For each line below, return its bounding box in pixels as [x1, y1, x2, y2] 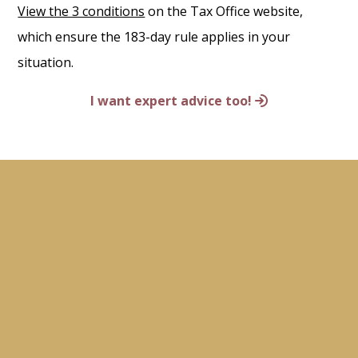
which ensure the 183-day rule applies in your [18, 28, 291, 46]
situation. [18, 54, 74, 72]
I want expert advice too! [89, 92, 252, 110]
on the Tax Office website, [145, 2, 304, 21]
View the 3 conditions [18, 2, 145, 21]
